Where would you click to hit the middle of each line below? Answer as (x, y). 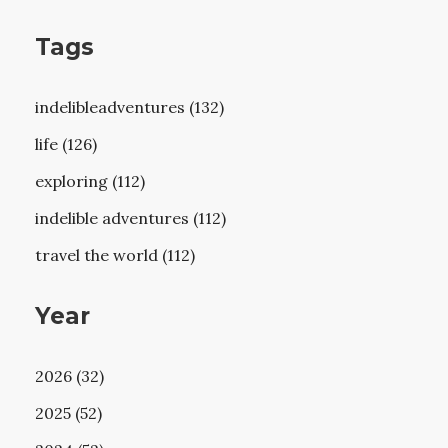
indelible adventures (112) (130, 218)
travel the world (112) (114, 255)
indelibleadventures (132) (129, 107)
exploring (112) (89, 181)
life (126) (65, 144)
